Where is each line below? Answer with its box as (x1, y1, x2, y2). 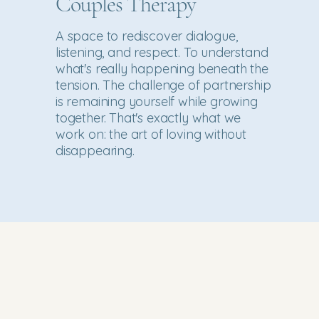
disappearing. (56, 142, 135, 159)
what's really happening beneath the (56, 61, 268, 77)
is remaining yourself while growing (56, 93, 258, 110)
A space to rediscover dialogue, (56, 28, 238, 44)
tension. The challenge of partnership (56, 77, 271, 93)
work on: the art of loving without (56, 126, 246, 142)
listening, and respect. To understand (56, 44, 268, 61)
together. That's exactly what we (56, 110, 241, 126)
